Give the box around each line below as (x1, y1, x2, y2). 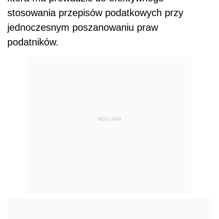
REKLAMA (97, 116, 122, 122)
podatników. (7, 37, 59, 48)
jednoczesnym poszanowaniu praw (7, 22, 158, 33)
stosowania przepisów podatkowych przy (7, 7, 183, 19)
